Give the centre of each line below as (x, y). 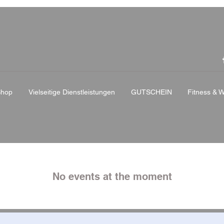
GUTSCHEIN (151, 92)
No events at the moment (112, 176)
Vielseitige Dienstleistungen (72, 92)
